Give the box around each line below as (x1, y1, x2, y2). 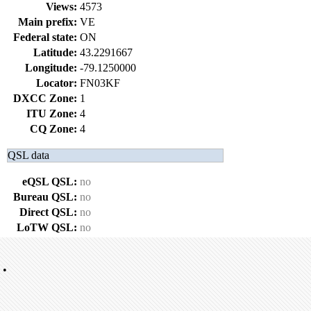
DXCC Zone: (13, 92, 77, 104)
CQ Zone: (30, 123, 77, 135)
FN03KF (80, 77, 120, 89)
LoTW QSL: (17, 221, 77, 233)
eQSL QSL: (22, 176, 77, 187)
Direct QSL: (19, 206, 77, 218)
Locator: (36, 77, 77, 89)
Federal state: (13, 31, 77, 43)
